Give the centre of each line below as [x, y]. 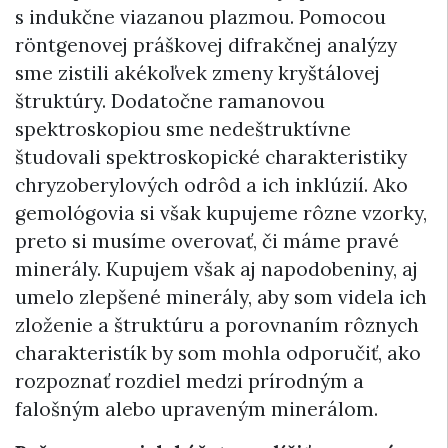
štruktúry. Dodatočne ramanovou [170, 100]
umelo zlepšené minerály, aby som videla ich [221, 296]
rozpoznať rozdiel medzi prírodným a [189, 380]
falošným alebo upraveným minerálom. [196, 408]
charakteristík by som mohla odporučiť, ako [218, 352]
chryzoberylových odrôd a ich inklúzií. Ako [211, 184]
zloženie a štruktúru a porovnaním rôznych [217, 324]
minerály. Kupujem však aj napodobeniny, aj [216, 268]
